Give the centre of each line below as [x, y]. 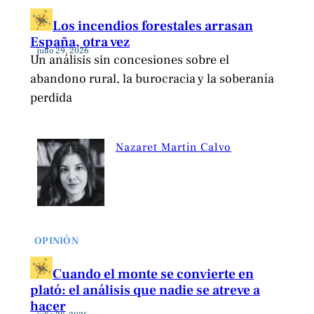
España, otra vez [80, 42]
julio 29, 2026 [63, 51]
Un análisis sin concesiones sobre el [130, 60]
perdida [51, 98]
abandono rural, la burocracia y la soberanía [152, 79]
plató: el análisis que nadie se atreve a [145, 290]
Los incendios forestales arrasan [153, 26]
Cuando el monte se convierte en [153, 274]
